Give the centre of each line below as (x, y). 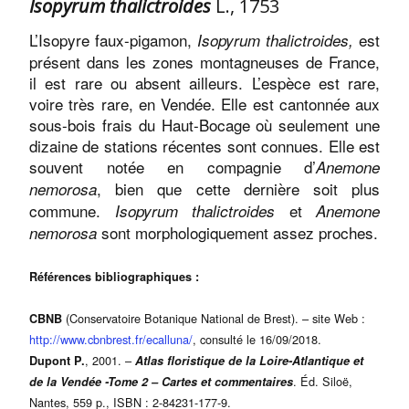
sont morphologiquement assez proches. (240, 232)
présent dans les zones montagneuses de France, (204, 62)
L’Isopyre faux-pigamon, (113, 40)
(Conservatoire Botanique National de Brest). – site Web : (214, 318)
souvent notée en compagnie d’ (173, 167)
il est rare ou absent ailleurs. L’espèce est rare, (204, 83)
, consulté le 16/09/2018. (257, 339)
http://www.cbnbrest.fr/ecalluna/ (111, 339)
